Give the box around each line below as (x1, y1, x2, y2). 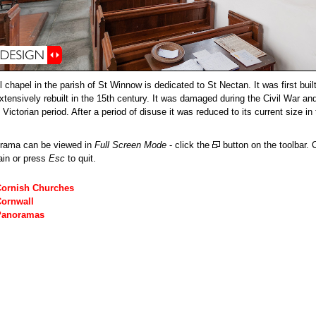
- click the (166, 140, 212, 151)
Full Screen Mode (95, 140, 166, 151)
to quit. (65, 153, 96, 164)
